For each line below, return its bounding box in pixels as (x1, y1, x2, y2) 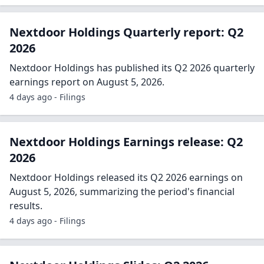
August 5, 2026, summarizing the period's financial (9, 185, 235, 199)
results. (9, 199, 42, 213)
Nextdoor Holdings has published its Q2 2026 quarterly (9, 61, 255, 75)
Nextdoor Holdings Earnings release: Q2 (9, 134, 243, 150)
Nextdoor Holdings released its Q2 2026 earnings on (9, 171, 243, 184)
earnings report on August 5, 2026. (9, 75, 164, 89)
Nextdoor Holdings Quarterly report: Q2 (9, 24, 243, 41)
